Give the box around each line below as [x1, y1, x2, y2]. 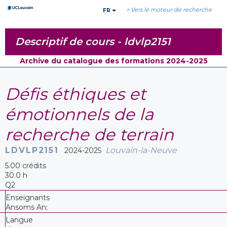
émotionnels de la [5, 104, 154, 124]
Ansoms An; [6, 202, 48, 212]
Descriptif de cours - [15, 35, 124, 48]
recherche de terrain [5, 124, 174, 144]
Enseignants [6, 193, 50, 202]
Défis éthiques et [5, 84, 146, 104]
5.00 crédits [5, 161, 46, 170]
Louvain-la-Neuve [105, 145, 177, 155]
